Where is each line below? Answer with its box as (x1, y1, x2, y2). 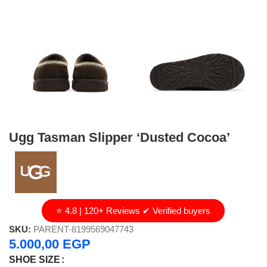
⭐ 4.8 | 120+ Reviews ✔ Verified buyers (56, 205, 211, 216)
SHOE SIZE (9, 254, 60, 265)
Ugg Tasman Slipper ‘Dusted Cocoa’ (9, 129, 230, 145)
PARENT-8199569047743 (33, 223, 133, 234)
